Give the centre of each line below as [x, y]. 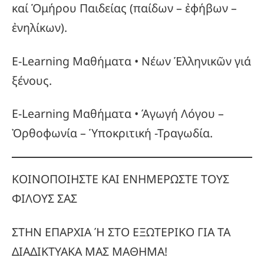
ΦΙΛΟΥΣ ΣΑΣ [44, 199]
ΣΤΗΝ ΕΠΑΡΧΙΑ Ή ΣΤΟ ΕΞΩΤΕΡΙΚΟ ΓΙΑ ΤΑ [121, 232]
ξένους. [32, 80]
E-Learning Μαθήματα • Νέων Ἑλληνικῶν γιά [131, 61]
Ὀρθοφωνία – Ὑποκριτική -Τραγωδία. [112, 133]
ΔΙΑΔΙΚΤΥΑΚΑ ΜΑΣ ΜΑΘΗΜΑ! [90, 251]
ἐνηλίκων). [39, 28]
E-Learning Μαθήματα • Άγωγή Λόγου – [118, 114]
